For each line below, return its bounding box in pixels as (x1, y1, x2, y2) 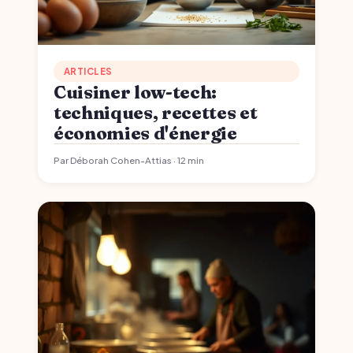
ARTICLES (63, 65, 113, 78)
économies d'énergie (54, 121, 237, 144)
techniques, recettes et (54, 101, 258, 124)
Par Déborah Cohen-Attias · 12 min (54, 154, 204, 166)
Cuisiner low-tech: (54, 80, 217, 103)
